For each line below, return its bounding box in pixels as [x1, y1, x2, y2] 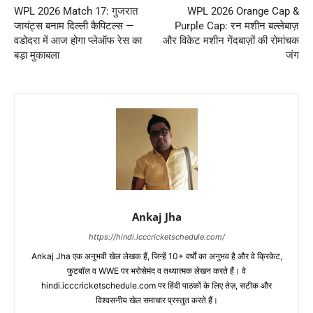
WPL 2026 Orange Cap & [187, 4, 299, 17]
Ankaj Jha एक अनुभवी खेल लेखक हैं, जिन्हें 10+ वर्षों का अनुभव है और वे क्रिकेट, [31, 250, 282, 261]
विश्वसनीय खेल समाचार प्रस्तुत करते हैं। [95, 294, 218, 305]
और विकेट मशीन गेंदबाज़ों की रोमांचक [162, 34, 299, 47]
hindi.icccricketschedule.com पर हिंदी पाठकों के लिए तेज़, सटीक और [41, 279, 272, 291]
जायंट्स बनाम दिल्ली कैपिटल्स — [14, 19, 134, 32]
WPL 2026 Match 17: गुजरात [14, 4, 138, 17]
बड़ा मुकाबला [14, 48, 59, 61]
